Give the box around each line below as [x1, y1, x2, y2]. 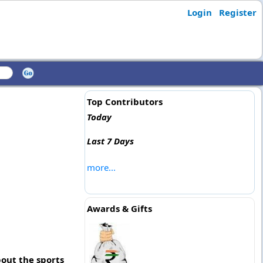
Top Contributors [86, 96, 163, 107]
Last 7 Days [86, 135, 134, 147]
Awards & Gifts [86, 203, 152, 214]
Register [218, 6, 257, 18]
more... [86, 161, 116, 173]
